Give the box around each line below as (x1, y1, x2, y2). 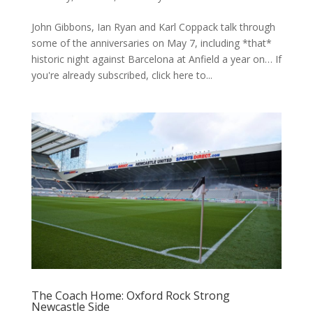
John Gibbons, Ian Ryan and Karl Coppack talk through (31, 20, 275, 34)
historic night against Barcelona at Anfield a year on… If (31, 52, 282, 66)
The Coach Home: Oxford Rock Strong (31, 287, 230, 303)
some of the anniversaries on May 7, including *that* (31, 36, 272, 50)
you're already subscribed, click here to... (31, 68, 212, 82)
